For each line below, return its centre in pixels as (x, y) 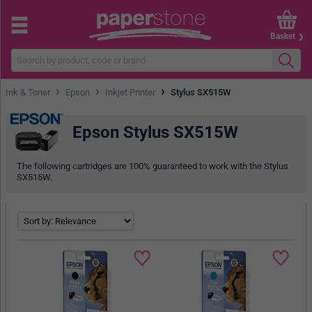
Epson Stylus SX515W (155, 132)
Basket (283, 36)
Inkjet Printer (130, 92)
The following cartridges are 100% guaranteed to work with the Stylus (153, 166)
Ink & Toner (28, 92)
